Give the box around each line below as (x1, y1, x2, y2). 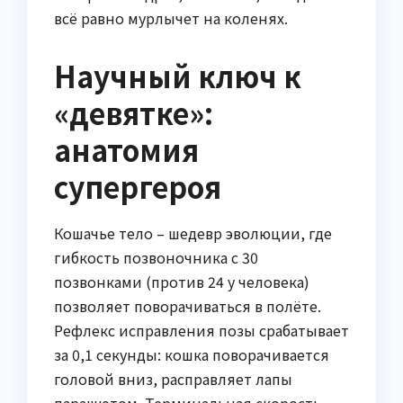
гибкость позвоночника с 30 (54, 246, 258, 268)
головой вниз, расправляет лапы (54, 367, 292, 390)
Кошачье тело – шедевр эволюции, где (54, 221, 332, 244)
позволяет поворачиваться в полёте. (54, 294, 321, 317)
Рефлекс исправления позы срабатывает (54, 318, 349, 341)
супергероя (54, 165, 221, 207)
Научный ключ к (54, 54, 301, 96)
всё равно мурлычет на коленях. (54, 6, 288, 29)
